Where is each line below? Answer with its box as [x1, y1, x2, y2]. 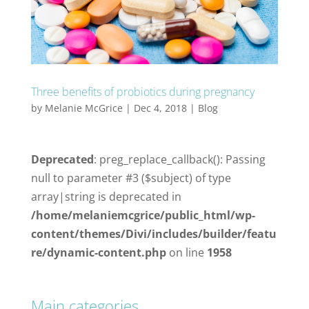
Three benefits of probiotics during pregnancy [30, 84, 255, 100]
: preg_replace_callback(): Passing [93, 152, 266, 168]
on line [166, 245, 207, 261]
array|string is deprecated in [30, 189, 181, 205]
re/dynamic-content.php [30, 245, 166, 261]
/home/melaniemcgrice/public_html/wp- [30, 208, 255, 223]
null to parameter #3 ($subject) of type [30, 170, 231, 186]
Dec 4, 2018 [133, 101, 187, 115]
